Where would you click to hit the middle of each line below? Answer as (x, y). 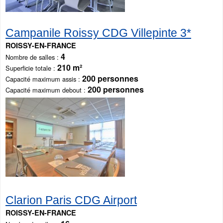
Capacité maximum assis (41, 79)
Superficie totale (28, 68)
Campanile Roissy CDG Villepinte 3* (98, 33)
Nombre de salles (30, 57)
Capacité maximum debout (44, 90)
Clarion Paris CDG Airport (71, 200)
